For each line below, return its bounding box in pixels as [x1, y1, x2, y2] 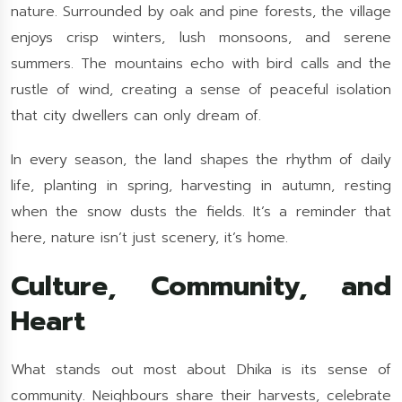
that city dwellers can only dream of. [11, 105, 261, 127]
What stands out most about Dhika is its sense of [11, 359, 391, 380]
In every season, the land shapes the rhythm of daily [11, 149, 391, 170]
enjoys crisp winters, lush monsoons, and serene [11, 27, 391, 48]
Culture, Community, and [11, 266, 391, 307]
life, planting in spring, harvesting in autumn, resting [11, 175, 391, 197]
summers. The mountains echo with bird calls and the [11, 53, 391, 74]
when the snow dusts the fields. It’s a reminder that [11, 201, 391, 223]
